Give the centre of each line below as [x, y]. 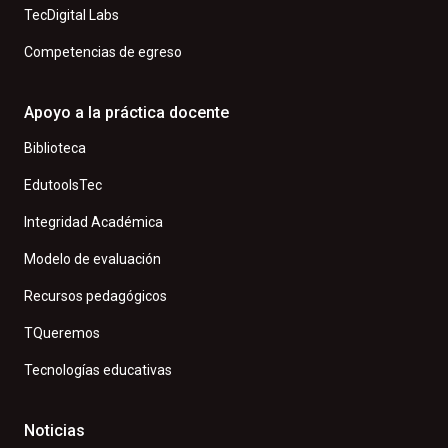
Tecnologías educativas [98, 369]
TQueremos [62, 332]
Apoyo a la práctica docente [126, 112]
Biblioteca [55, 147]
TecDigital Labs [71, 14]
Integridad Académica [93, 221]
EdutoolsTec [63, 184]
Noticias [54, 430]
